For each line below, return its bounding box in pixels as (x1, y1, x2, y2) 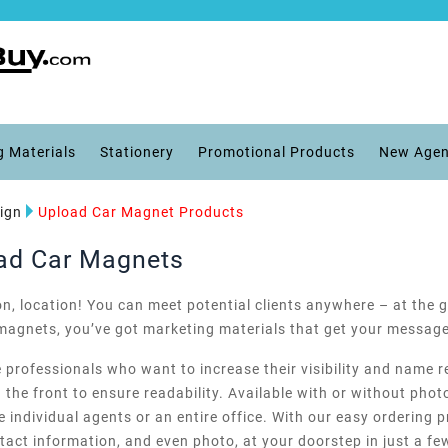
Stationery (100, 144, 174, 160)
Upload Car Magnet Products (38, 204, 244, 220)
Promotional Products (198, 144, 355, 160)
